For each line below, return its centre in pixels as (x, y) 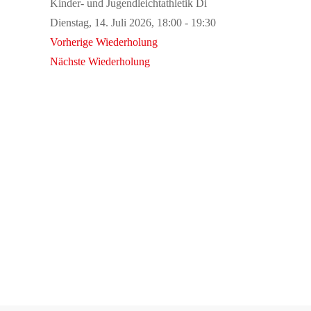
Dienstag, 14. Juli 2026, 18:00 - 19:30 (133, 22)
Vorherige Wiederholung (104, 42)
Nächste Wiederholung (100, 61)
